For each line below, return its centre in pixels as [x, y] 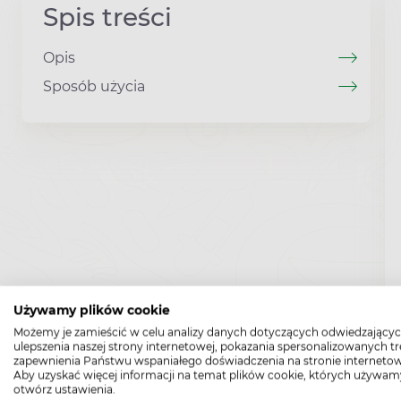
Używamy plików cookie [92, 310]
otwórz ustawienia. [64, 389]
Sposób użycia [94, 86]
